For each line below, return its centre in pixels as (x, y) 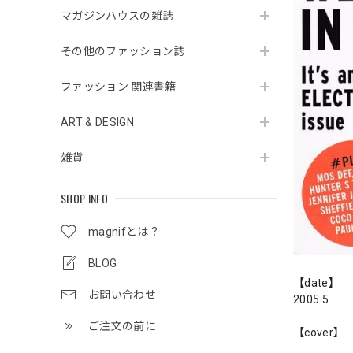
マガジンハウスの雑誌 (117, 16)
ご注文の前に (122, 326)
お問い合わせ (122, 295)
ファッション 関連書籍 (119, 87)
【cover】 (319, 332)
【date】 (316, 282)
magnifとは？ (124, 232)
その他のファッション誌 (123, 51)
